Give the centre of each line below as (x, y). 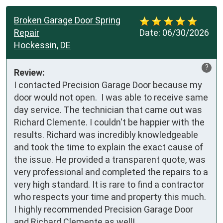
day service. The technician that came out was (108, 110)
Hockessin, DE (42, 45)
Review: (29, 73)
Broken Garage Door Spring (67, 20)
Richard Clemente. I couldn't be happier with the (109, 122)
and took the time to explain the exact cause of (109, 147)
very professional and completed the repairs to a (111, 172)
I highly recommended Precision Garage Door (104, 210)
